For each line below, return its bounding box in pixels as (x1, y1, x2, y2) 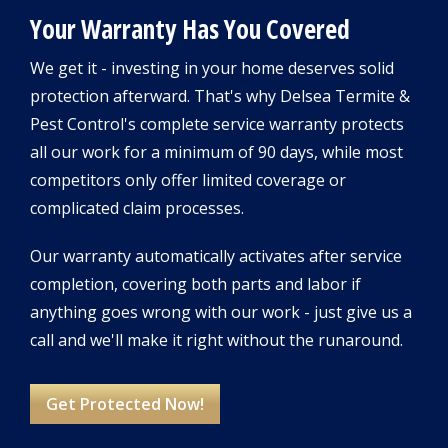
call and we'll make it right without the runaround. (30, 329, 403, 352)
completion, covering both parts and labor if (30, 273, 361, 296)
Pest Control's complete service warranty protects (30, 113, 404, 136)
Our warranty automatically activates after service (30, 245, 402, 268)
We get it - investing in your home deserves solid (30, 57, 394, 80)
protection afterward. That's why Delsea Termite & (30, 85, 410, 108)
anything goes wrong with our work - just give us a (30, 301, 412, 324)
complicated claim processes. (30, 197, 244, 220)
